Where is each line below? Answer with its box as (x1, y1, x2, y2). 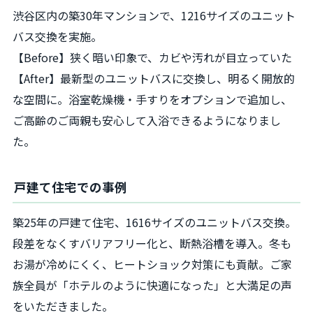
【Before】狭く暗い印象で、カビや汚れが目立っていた (13, 49, 292, 66)
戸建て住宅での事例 (14, 177, 127, 196)
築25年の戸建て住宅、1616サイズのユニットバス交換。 (13, 213, 296, 231)
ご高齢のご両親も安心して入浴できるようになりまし (13, 112, 281, 129)
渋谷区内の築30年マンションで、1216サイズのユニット (13, 7, 296, 24)
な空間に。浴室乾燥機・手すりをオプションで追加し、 (13, 91, 292, 108)
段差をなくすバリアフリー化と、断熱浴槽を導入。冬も (13, 234, 291, 252)
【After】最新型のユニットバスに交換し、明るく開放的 (13, 70, 295, 87)
